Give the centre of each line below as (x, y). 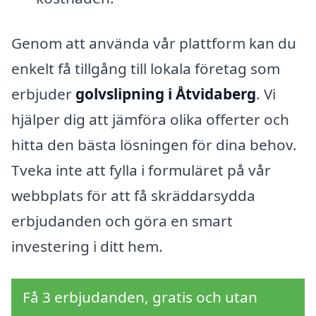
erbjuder (43, 93)
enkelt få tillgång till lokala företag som (146, 68)
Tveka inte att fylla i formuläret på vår (141, 170)
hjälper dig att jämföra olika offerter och (150, 119)
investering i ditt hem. (87, 246)
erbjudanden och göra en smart (122, 220)
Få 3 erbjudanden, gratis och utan (140, 297)
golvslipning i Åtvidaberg (166, 93)
